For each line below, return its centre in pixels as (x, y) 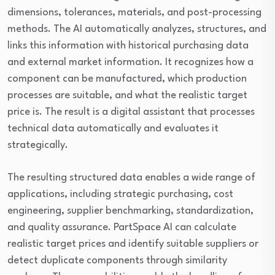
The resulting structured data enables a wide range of (131, 178)
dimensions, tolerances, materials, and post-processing (134, 13)
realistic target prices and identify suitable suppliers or (133, 244)
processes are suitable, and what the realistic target (127, 96)
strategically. (38, 145)
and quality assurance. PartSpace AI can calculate (122, 228)
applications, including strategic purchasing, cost (120, 195)
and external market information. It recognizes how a (130, 63)
